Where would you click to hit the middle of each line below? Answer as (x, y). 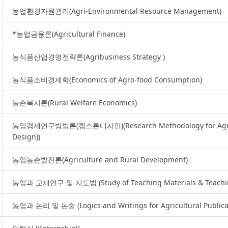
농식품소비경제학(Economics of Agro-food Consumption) (107, 80)
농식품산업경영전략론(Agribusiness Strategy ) (89, 57)
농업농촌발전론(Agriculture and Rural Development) (100, 160)
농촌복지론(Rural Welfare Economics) (75, 103)
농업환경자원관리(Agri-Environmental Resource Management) (117, 11)
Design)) (26, 137)
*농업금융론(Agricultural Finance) (69, 34)
